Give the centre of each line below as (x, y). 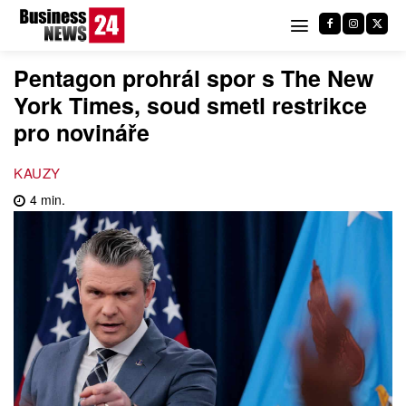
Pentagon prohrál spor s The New (193, 78)
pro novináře (82, 132)
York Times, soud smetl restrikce (190, 105)
